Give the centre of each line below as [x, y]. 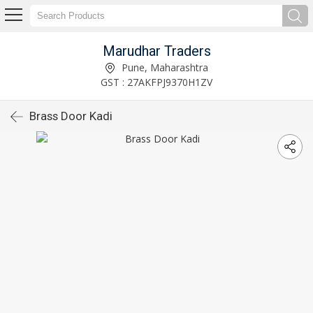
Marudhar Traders [156, 51]
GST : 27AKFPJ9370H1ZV [156, 82]
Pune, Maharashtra [163, 67]
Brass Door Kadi [71, 116]
